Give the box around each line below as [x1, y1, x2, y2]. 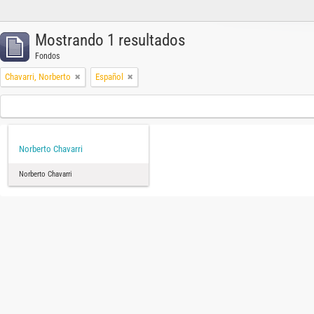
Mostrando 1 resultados [35, 31, 185, 50]
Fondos [35, 51, 60, 61]
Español [95, 71, 123, 82]
